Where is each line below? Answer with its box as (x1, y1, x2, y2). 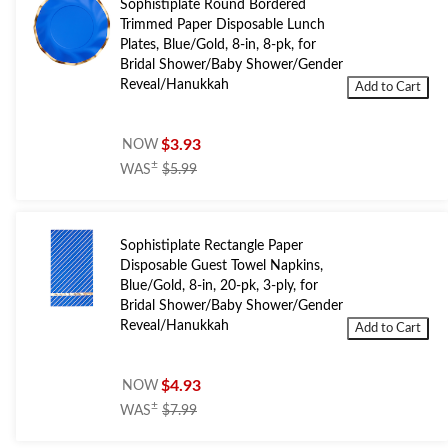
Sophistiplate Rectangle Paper (120, 239, 303, 254)
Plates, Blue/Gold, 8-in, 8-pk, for (120, 38, 316, 53)
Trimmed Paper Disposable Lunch (120, 18, 325, 33)
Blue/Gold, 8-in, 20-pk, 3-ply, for (120, 279, 318, 294)
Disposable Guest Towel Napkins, (120, 259, 323, 274)
